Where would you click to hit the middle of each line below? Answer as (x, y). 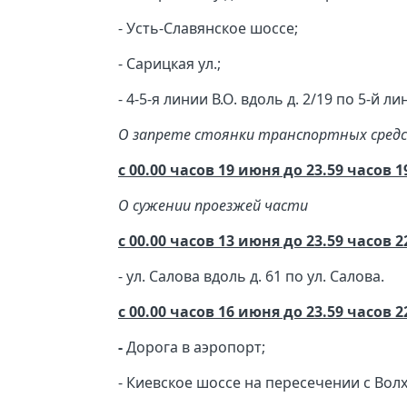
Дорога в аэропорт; (196, 347)
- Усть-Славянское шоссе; (208, 29)
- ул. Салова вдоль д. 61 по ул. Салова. (251, 277)
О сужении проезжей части (213, 206)
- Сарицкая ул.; (169, 64)
